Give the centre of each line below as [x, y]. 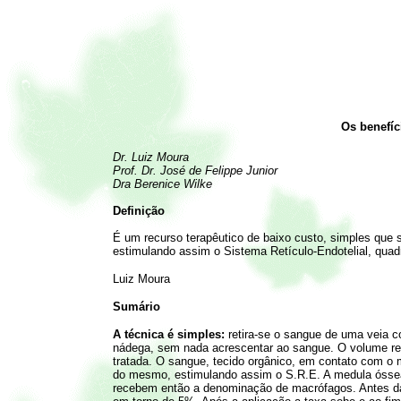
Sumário [136, 306]
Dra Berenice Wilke [162, 183]
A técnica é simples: [168, 334]
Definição [138, 210]
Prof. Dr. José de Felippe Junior [195, 170]
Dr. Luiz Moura [150, 157]
